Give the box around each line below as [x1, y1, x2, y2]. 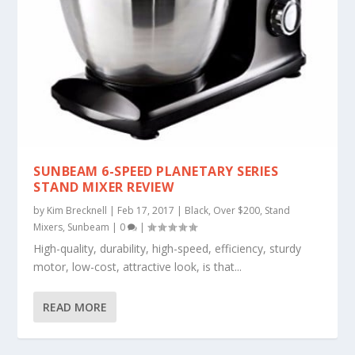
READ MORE [43, 299, 108, 315]
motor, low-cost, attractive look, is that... [33, 258, 242, 274]
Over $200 [213, 203, 261, 217]
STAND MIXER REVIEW [33, 177, 174, 196]
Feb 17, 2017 [117, 203, 175, 217]
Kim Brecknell [47, 203, 108, 217]
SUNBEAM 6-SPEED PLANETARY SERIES [33, 162, 279, 180]
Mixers [33, 219, 63, 234]
